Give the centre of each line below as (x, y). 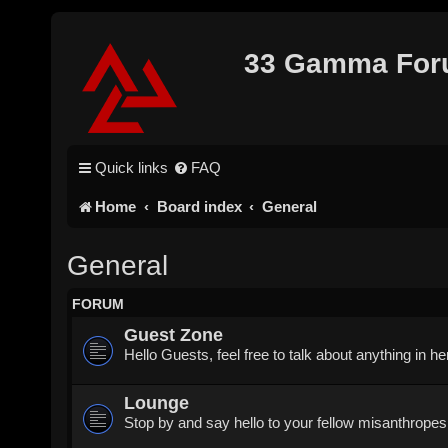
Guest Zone (174, 334)
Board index (199, 206)
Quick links (132, 167)
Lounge (157, 402)
